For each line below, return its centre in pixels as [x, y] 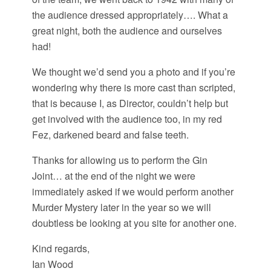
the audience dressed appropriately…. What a [130, 15]
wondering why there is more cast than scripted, [133, 88]
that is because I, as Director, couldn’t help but [130, 103]
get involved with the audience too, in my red [127, 119]
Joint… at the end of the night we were [113, 176]
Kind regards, [60, 249]
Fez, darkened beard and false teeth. [110, 135]
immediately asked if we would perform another [132, 192]
